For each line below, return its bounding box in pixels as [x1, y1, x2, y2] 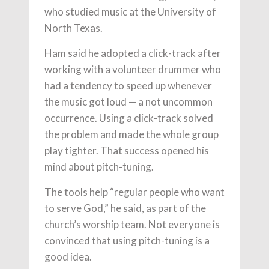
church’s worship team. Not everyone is [44, 217, 220, 231]
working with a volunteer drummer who [44, 62, 221, 76]
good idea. [44, 250, 92, 263]
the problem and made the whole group [44, 127, 219, 141]
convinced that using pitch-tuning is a [44, 234, 210, 247]
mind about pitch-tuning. [44, 160, 154, 173]
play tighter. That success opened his [44, 144, 209, 157]
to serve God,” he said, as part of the [44, 201, 206, 214]
